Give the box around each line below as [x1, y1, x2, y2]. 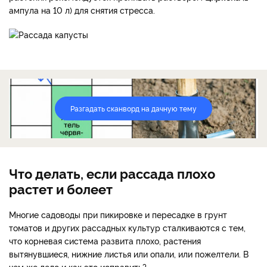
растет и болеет [9, 179, 113, 197]
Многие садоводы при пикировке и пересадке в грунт [9, 208, 227, 220]
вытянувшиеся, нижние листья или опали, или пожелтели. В [9, 247, 249, 259]
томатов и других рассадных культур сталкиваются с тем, [9, 221, 246, 233]
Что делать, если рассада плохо [9, 163, 215, 182]
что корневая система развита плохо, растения [9, 234, 201, 246]
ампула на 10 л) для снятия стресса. [9, 4, 155, 15]
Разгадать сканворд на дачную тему [70, 103, 197, 113]
